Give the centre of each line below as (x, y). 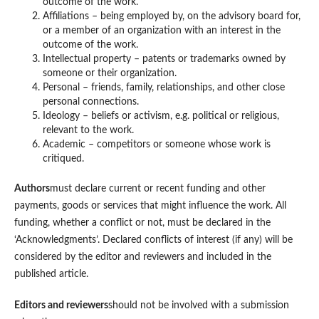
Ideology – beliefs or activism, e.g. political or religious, (161, 116)
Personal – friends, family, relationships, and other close (163, 88)
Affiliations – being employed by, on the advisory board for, (171, 17)
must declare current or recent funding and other (157, 189)
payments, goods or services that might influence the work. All (150, 206)
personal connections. (90, 102)
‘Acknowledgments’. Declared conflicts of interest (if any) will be (153, 240)
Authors (32, 189)
